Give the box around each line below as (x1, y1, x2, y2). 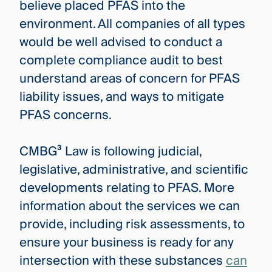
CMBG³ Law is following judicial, (19, 141, 202, 163)
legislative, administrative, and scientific (19, 159, 248, 181)
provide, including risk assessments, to (19, 214, 245, 236)
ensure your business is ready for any (19, 232, 234, 254)
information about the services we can (19, 195, 240, 217)
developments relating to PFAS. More (19, 177, 234, 199)
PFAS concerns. (19, 104, 112, 126)
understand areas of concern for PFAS (19, 67, 240, 89)
